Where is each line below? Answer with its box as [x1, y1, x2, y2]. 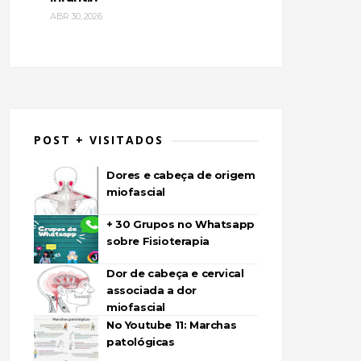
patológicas [106, 334, 175, 348]
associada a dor [106, 283, 197, 297]
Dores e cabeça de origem [106, 168, 255, 181]
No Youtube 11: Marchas [106, 317, 237, 331]
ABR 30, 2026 [50, 10, 102, 22]
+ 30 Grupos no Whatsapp [106, 217, 255, 230]
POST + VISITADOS [34, 131, 164, 147]
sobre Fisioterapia [106, 234, 210, 247]
